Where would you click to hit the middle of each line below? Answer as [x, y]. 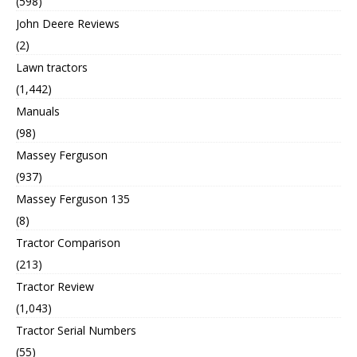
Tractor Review [55, 286]
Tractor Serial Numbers [76, 330]
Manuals [38, 111]
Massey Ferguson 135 [73, 198]
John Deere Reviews [68, 23]
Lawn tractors [52, 67]
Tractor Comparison [68, 242]
